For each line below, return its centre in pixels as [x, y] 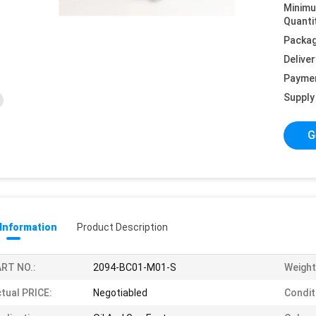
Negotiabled [120, 293]
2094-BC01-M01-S [135, 267]
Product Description [122, 227]
